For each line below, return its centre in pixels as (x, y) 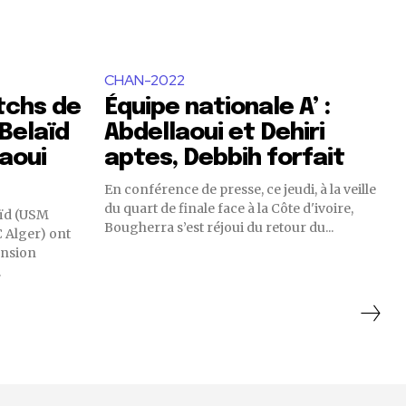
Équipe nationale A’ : (217, 107)
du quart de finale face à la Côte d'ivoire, (229, 208)
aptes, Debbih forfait (224, 158)
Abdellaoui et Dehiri (214, 133)
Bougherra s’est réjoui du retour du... (219, 227)
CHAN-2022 (145, 80)
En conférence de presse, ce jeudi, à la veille (240, 189)
